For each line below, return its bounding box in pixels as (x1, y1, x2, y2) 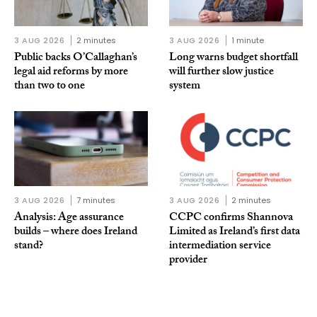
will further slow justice (169, 63, 274, 83)
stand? (14, 237, 43, 257)
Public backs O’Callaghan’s (14, 49, 137, 69)
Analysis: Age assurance (14, 209, 124, 229)
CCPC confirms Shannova (169, 209, 293, 229)
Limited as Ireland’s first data (169, 223, 300, 243)
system (169, 77, 200, 97)
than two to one (14, 77, 85, 97)
